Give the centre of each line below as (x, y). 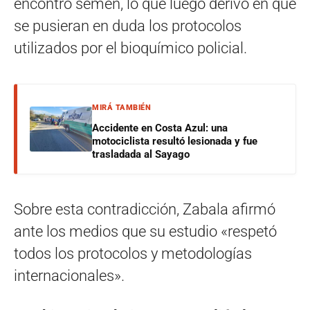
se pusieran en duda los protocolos (128, 26)
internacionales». (69, 275)
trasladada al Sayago (141, 154)
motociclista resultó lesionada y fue (175, 141)
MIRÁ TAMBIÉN (121, 107)
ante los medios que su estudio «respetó (145, 231)
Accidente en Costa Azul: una (160, 128)
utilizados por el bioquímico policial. (130, 48)
